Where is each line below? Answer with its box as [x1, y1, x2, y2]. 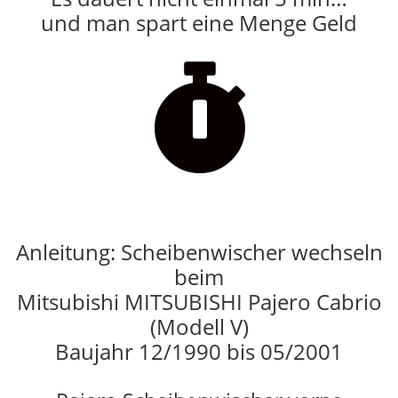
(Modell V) [149, 311, 249, 341]
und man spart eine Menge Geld [41, 7, 357, 37]
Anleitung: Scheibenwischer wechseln [15, 236, 383, 267]
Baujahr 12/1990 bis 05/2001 [55, 336, 343, 366]
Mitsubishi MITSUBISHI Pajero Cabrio [16, 286, 382, 316]
